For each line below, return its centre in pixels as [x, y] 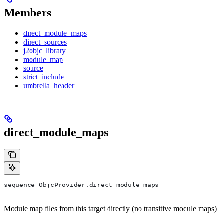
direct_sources [45, 42]
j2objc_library [45, 51]
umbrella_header [49, 86]
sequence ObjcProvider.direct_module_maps [81, 185]
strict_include [44, 77]
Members [28, 13]
